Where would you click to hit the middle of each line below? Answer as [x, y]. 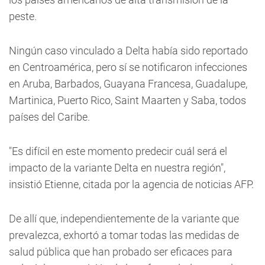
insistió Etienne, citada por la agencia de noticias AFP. [131, 184]
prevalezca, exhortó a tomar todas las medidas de [124, 235]
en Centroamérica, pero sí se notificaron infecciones [128, 67]
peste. [23, 16]
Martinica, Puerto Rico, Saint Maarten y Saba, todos [127, 100]
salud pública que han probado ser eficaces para [121, 252]
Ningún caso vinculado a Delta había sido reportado [128, 51]
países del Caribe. [49, 117]
